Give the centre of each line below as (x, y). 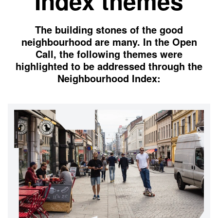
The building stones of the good (109, 29)
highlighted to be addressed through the (109, 66)
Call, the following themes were (109, 54)
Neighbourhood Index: (109, 78)
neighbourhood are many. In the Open (109, 42)
